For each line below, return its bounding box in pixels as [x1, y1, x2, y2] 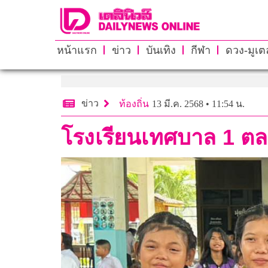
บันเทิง [145, 44, 176, 56]
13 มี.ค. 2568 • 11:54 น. [152, 98, 245, 109]
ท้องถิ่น [119, 98, 149, 109]
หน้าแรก [56, 44, 97, 56]
